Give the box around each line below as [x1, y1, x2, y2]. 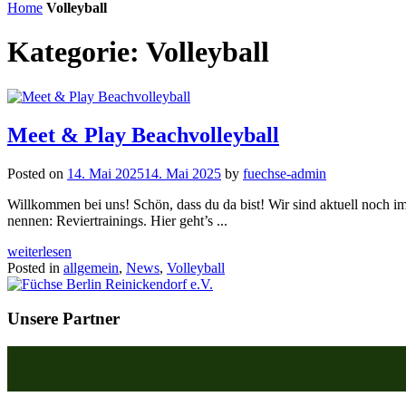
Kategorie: [7, 35, 146, 69]
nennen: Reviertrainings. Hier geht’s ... [7, 212, 227, 228]
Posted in [7, 259, 63, 275]
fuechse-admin [243, 165, 326, 181]
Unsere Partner [7, 309, 120, 329]
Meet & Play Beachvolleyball [7, 122, 279, 147]
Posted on [7, 165, 67, 181]
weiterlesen [7, 243, 72, 259]
